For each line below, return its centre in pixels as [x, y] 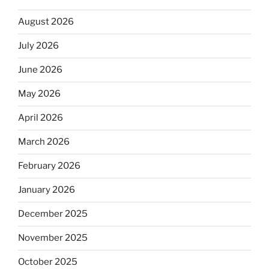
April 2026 [41, 118]
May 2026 [39, 94]
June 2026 [40, 70]
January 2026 [47, 190]
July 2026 [38, 46]
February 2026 [49, 166]
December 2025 [53, 214]
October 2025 [48, 262]
